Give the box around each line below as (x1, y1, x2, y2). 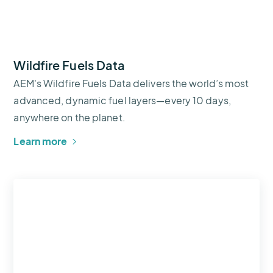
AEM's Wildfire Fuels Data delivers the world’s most (13, 76, 249, 90)
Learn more (13, 134, 68, 147)
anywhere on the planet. (13, 110, 126, 124)
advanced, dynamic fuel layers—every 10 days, (13, 93, 231, 107)
